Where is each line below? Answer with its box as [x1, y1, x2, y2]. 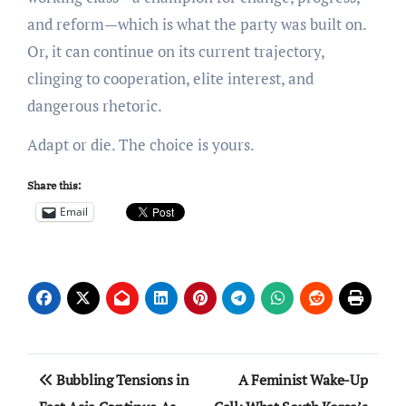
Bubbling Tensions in [53, 369, 189, 390]
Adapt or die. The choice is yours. [26, 133, 255, 155]
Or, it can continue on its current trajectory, [26, 40, 324, 62]
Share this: [26, 178, 81, 192]
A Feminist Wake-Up [238, 369, 368, 390]
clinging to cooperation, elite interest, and [26, 67, 314, 89]
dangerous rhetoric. [26, 94, 165, 116]
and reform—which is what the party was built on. [26, 13, 366, 34]
